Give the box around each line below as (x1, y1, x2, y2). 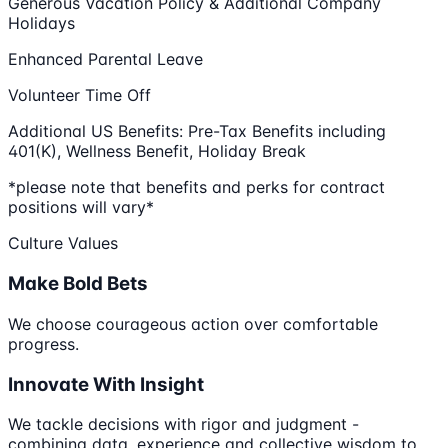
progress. (8, 333, 79, 354)
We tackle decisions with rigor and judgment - (8, 414, 359, 435)
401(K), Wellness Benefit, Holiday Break (8, 141, 306, 162)
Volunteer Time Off (8, 85, 151, 106)
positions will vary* (8, 197, 154, 218)
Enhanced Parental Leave (8, 49, 203, 70)
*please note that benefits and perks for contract (8, 177, 385, 198)
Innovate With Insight (8, 372, 204, 396)
